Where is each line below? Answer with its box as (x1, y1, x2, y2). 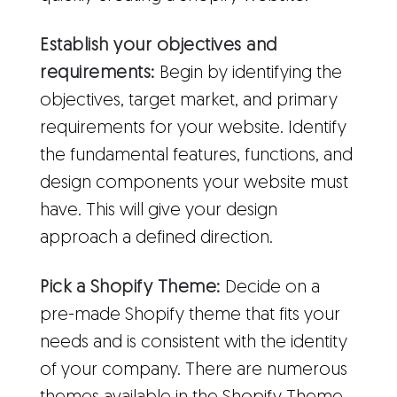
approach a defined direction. (40, 230, 273, 247)
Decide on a (220, 279, 320, 297)
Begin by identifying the (154, 65, 342, 82)
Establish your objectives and (40, 37, 277, 55)
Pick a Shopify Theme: (40, 279, 221, 297)
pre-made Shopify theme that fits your (40, 307, 340, 324)
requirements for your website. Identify (40, 120, 346, 137)
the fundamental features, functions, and (40, 147, 353, 165)
